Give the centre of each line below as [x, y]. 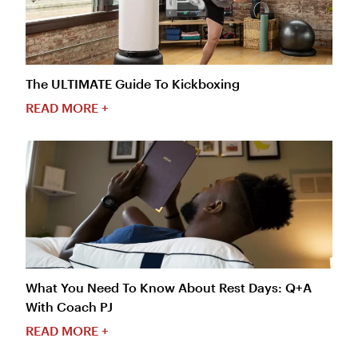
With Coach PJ [69, 307]
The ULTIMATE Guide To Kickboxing [133, 84]
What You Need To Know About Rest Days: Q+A [169, 288]
